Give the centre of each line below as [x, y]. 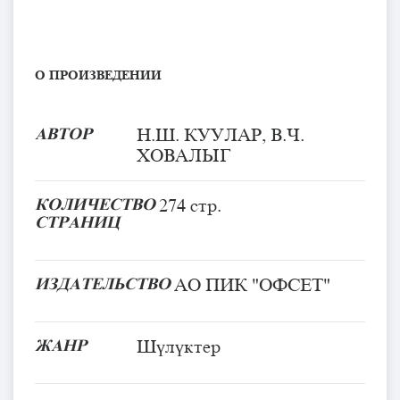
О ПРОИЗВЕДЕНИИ [100, 75]
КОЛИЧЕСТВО [95, 204]
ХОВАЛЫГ [184, 155]
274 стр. [190, 205]
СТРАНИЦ [77, 222]
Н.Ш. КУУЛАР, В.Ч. [221, 134]
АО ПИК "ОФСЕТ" [252, 284]
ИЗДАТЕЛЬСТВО [103, 283]
